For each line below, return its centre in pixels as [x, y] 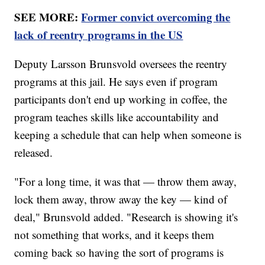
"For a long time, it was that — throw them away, [126, 181]
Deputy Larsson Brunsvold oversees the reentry [121, 63]
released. [34, 152]
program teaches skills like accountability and [117, 117]
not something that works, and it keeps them [114, 234]
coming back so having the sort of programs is [119, 252]
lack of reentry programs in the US [99, 34]
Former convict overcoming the [156, 17]
